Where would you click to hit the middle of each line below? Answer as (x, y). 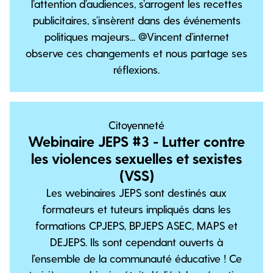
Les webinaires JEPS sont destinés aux (136, 192)
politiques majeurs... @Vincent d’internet (136, 36)
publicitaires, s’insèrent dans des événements (136, 20)
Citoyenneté (136, 125)
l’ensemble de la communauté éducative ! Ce (136, 258)
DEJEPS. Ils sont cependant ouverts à (136, 242)
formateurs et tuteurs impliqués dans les (136, 209)
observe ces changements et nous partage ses (136, 53)
